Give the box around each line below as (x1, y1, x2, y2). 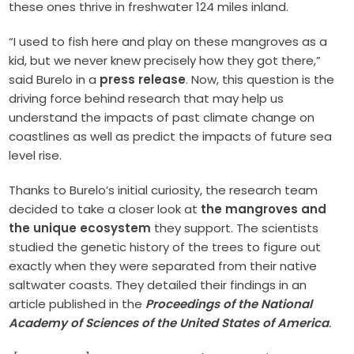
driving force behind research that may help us (9, 89, 284, 107)
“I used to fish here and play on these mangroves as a (9, 32, 328, 50)
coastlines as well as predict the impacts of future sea (9, 127, 333, 145)
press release (100, 70, 186, 88)
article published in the (9, 295, 146, 312)
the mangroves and (201, 200, 327, 217)
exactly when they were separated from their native (9, 257, 318, 274)
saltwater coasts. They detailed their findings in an (9, 276, 307, 293)
